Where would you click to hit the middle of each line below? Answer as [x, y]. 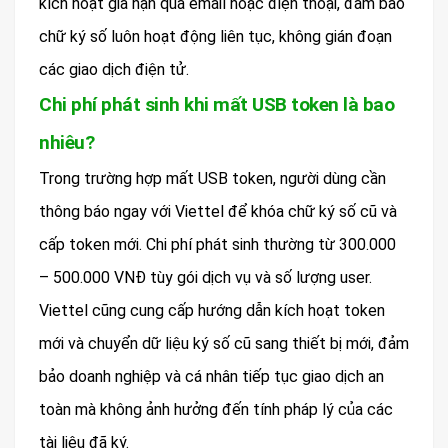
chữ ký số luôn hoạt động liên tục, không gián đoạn [215, 37]
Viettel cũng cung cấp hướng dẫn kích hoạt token [212, 311]
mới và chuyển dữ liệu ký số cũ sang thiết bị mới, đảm [224, 344]
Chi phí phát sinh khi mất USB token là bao [216, 105]
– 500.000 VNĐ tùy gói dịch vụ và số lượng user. [205, 278]
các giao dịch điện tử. [114, 70]
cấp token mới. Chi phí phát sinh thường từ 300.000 [217, 245]
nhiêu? [66, 143]
